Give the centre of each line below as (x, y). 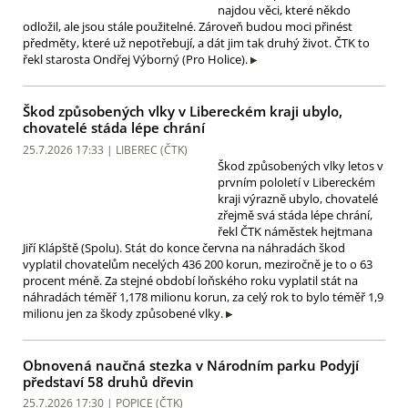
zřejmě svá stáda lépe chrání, (295, 214)
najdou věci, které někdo (284, 10)
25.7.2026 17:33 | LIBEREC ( (93, 149)
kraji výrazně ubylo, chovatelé (298, 198)
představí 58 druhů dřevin (108, 381)
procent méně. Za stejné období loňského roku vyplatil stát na (190, 280)
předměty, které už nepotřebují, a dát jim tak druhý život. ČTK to (196, 43)
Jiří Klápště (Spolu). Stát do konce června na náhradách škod (184, 247)
